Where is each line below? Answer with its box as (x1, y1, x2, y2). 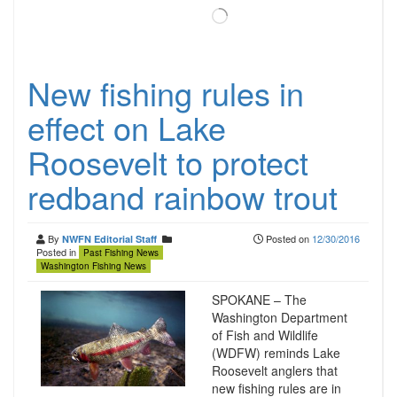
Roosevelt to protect (27, 139, 308, 184)
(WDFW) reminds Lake (211, 344, 340, 362)
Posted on (263, 231, 312, 245)
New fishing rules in (27, 70, 304, 115)
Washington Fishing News (41, 260, 146, 272)
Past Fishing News (83, 246, 159, 259)
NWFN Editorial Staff (62, 232, 157, 245)
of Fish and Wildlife (211, 326, 318, 344)
